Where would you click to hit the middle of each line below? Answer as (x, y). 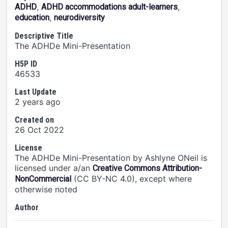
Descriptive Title (44, 36)
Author (27, 207)
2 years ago (38, 102)
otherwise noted (46, 189)
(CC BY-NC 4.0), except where (132, 179)
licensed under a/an (54, 168)
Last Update (36, 92)
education (32, 18)
